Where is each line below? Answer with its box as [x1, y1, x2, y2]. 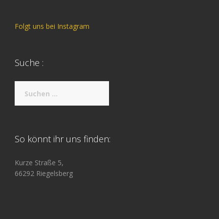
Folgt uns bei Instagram [15, 22, 89, 31]
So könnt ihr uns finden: [15, 133, 110, 145]
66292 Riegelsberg [15, 169, 73, 178]
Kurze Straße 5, [15, 158, 64, 167]
